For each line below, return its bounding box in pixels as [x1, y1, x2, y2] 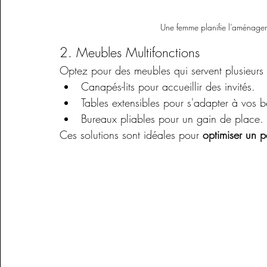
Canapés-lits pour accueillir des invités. [81, 79, 255, 94]
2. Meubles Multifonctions [60, 44, 200, 62]
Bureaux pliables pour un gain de [81, 111, 235, 126]
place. [235, 111, 263, 126]
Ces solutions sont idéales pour [60, 128, 203, 142]
